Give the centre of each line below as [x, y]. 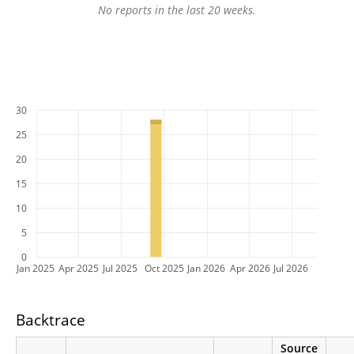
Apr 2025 [79, 268]
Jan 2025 [36, 268]
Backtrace [51, 320]
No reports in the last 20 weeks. [177, 10]
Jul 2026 [291, 268]
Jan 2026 [206, 268]
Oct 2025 [164, 268]
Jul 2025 [120, 268]
